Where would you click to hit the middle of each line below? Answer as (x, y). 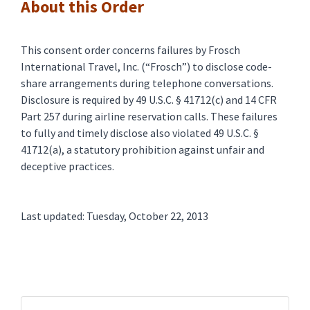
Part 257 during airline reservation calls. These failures (149, 116)
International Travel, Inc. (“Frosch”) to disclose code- (146, 66)
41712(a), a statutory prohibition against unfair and (143, 149)
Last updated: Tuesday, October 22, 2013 (115, 216)
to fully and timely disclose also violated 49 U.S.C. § (140, 133)
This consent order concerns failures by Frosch (130, 50)
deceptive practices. (67, 166)
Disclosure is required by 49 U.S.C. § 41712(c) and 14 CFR (149, 100)
